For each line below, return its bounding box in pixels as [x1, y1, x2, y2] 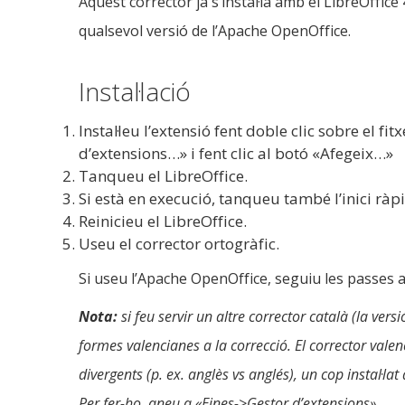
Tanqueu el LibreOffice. [79, 165, 248, 186]
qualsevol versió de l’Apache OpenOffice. [79, 21, 351, 41]
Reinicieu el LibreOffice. [79, 211, 247, 231]
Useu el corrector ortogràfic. [79, 233, 279, 254]
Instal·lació [79, 74, 191, 108]
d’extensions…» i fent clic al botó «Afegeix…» [79, 143, 393, 164]
